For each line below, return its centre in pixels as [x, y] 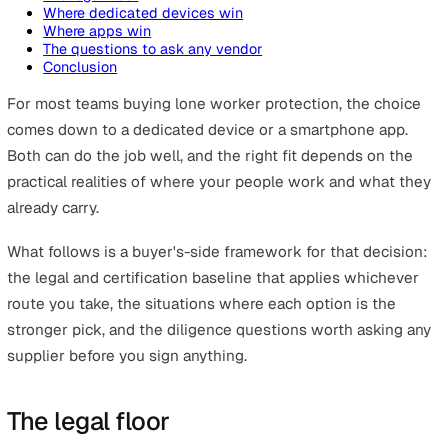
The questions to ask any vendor [169, 402]
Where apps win [107, 382]
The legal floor [100, 342]
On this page [56, 306]
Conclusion [89, 422]
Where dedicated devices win [159, 362]
